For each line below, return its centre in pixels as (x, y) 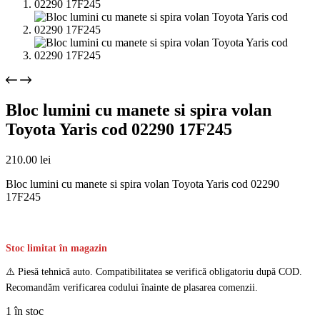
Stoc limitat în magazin (56, 248)
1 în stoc (25, 311)
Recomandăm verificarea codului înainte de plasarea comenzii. (132, 287)
